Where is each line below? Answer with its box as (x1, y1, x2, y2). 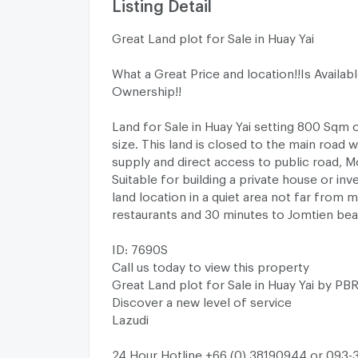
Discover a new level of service (112, 294, 292, 304)
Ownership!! (112, 83, 181, 93)
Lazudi (112, 312, 149, 322)
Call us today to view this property (112, 259, 309, 269)
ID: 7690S (112, 241, 168, 252)
